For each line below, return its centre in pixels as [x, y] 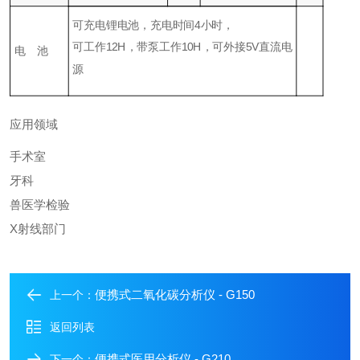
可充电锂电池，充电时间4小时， [153, 25]
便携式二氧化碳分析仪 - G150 [175, 294]
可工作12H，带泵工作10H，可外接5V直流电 [182, 47]
